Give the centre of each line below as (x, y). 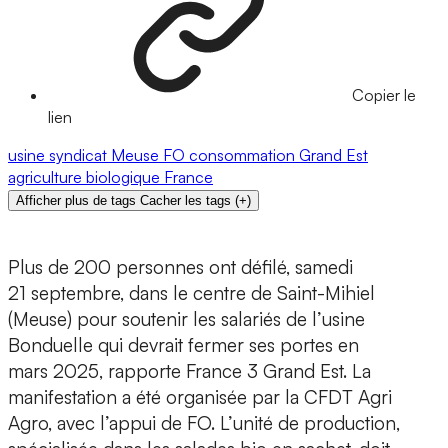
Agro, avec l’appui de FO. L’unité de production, (204, 423)
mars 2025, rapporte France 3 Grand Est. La (189, 371)
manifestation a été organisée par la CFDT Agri (200, 397)
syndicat (80, 155)
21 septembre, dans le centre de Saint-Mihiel (191, 293)
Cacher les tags (185, 201)
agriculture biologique (86, 177)
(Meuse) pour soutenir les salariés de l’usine (186, 319)
